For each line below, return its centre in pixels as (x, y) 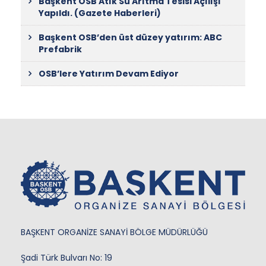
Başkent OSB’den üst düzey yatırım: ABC (130, 38)
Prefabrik (60, 50)
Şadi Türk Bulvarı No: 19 (66, 258)
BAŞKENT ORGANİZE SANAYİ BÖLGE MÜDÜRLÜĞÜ (114, 232)
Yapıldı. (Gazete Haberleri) (100, 13)
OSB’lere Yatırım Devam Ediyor (109, 74)
